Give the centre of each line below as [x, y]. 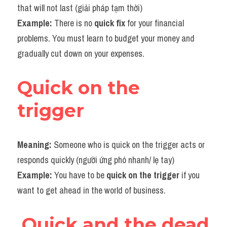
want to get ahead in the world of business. [91, 190]
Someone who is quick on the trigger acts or [129, 145]
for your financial [155, 23]
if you [190, 175]
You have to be [79, 175]
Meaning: [35, 145]
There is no [74, 23]
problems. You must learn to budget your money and [106, 38]
